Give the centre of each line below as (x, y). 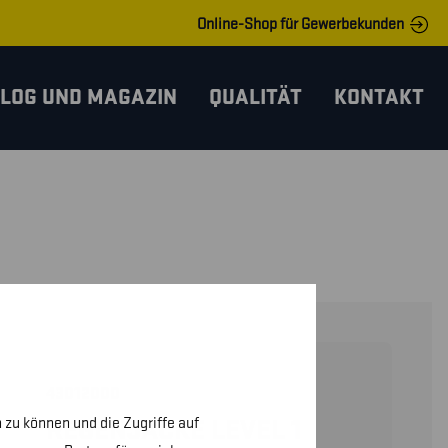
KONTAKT (379, 97)
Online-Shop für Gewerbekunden (300, 24)
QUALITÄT (255, 97)
